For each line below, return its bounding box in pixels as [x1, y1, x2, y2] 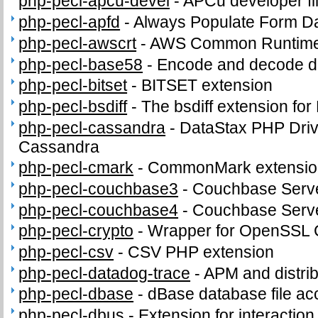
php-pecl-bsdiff [18, 97, 128, 116]
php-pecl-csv [18, 243, 114, 262]
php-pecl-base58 [18, 55, 143, 74]
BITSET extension [141, 76, 273, 95]
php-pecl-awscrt [18, 33, 137, 53]
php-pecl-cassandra [18, 118, 166, 137]
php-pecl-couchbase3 [18, 179, 179, 198]
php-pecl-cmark [18, 158, 134, 177]
